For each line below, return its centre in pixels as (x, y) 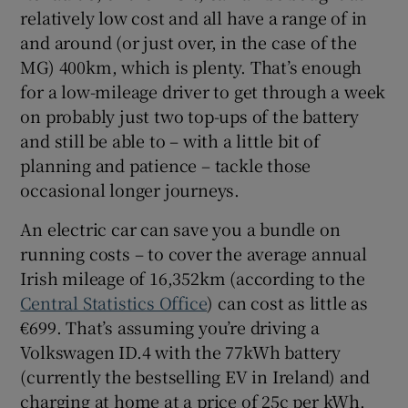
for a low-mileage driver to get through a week (203, 91)
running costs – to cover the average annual (194, 253)
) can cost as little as (287, 302)
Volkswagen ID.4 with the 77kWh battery (180, 351)
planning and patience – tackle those (166, 164)
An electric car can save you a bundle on (180, 228)
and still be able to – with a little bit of (170, 140)
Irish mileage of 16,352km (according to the (193, 277)
